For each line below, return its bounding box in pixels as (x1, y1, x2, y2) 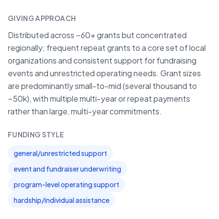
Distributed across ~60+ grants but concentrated (8, 30, 187, 40)
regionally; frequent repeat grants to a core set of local (8, 43, 206, 53)
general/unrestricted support (14, 149, 107, 157)
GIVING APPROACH (8, 14, 76, 22)
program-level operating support (14, 180, 119, 189)
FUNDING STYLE (8, 130, 65, 139)
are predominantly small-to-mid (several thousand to (8, 81, 197, 91)
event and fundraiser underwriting (14, 164, 121, 173)
